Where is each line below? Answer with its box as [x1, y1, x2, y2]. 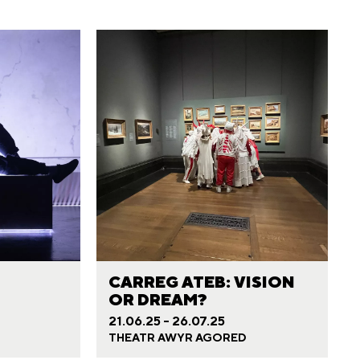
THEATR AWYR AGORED [108, 331, 247, 345]
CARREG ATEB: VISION [108, 272, 295, 292]
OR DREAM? [108, 290, 207, 309]
